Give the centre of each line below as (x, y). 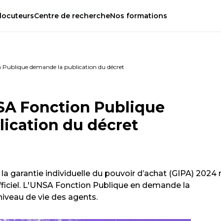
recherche (90, 16)
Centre (47, 16)
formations (146, 16)
